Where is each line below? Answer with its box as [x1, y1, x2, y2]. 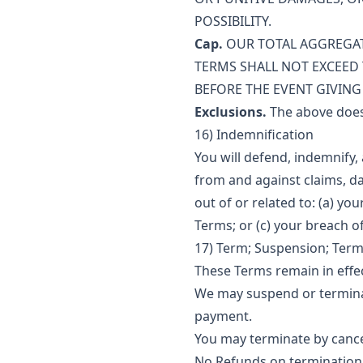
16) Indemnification [194, 126, 314, 143]
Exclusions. [194, 103, 267, 121]
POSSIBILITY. [194, 12, 271, 30]
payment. [194, 307, 252, 325]
